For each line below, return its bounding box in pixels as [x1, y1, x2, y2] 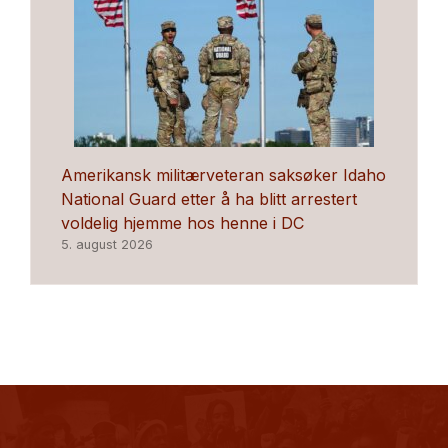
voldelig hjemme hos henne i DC [61, 213, 304, 234]
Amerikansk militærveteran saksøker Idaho [61, 165, 386, 186]
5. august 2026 [61, 237, 153, 253]
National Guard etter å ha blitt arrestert [61, 189, 357, 210]
